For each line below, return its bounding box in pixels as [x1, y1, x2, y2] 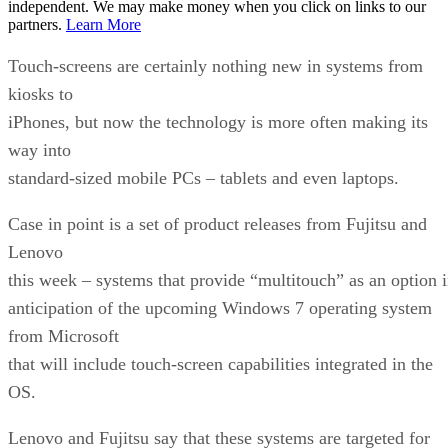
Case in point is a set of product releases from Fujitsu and [8, 213, 427, 234]
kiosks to [8, 83, 73, 104]
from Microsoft [8, 325, 119, 346]
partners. [8, 15, 66, 33]
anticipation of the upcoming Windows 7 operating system [8, 297, 432, 318]
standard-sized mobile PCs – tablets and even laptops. [8, 167, 399, 188]
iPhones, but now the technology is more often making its [8, 111, 428, 132]
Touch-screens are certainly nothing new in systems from [8, 55, 423, 76]
